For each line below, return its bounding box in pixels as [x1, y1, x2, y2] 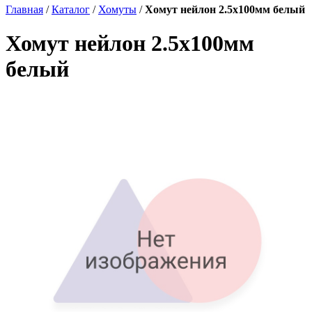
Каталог [52, 3, 90, 15]
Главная [6, 3, 43, 15]
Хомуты [98, 3, 136, 15]
